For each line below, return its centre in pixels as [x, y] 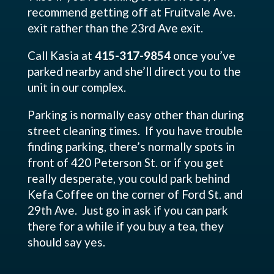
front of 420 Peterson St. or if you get [125, 162]
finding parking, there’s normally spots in [131, 146]
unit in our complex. [76, 87]
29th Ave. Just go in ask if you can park [128, 210]
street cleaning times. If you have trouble [135, 131]
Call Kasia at [61, 55]
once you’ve [203, 55]
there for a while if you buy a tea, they [125, 226]
